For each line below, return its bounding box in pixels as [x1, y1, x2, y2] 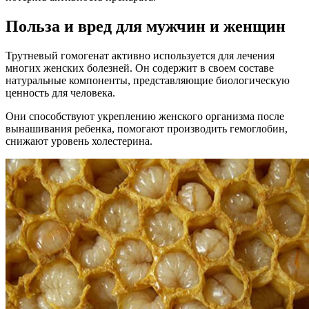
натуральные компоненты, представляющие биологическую [6, 74, 290, 87]
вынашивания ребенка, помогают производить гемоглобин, [6, 123, 288, 135]
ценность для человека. [6, 87, 115, 99]
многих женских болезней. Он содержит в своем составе [6, 62, 274, 74]
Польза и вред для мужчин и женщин [6, 17, 286, 36]
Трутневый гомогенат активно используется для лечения [6, 50, 275, 62]
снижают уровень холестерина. [6, 135, 152, 148]
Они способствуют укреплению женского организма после [6, 110, 284, 123]
